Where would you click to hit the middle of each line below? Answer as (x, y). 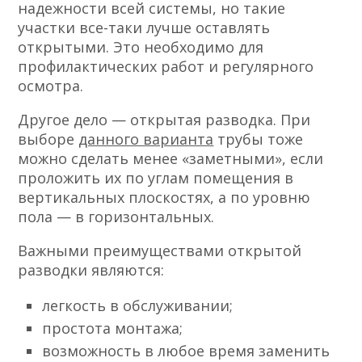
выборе (48, 139)
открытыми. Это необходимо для (141, 47)
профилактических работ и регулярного (166, 67)
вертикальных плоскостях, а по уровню (164, 198)
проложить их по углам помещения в (156, 178)
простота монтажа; (113, 328)
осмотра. (51, 86)
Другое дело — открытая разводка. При (164, 120)
